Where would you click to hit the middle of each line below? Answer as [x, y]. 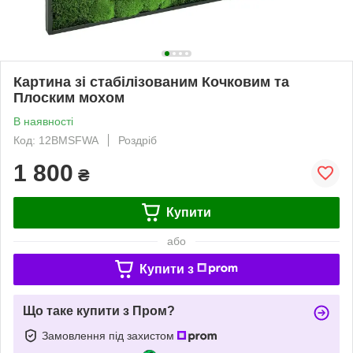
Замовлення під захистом [110, 335]
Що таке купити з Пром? [99, 310]
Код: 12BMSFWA [56, 140]
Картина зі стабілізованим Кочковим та [151, 82]
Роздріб [137, 140]
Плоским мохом [69, 97]
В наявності [43, 121]
